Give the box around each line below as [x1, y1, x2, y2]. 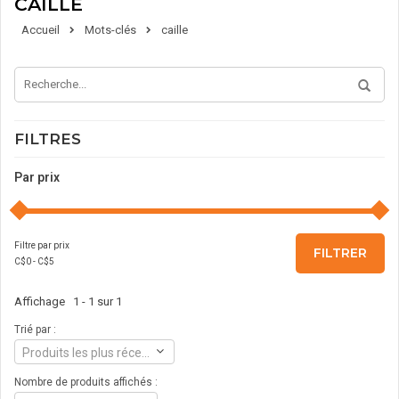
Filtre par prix [14, 240, 69, 250]
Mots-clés [85, 22, 136, 37]
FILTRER [313, 244, 367, 261]
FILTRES [14, 129, 81, 148]
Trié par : [14, 322, 56, 336]
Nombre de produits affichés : [14, 375, 158, 388]
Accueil [21, 22, 60, 37]
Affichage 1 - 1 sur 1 [14, 294, 122, 308]
